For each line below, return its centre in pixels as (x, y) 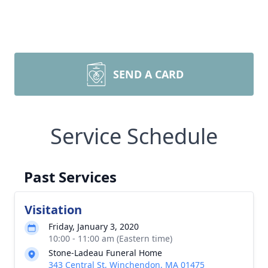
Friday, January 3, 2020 (94, 226)
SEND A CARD (148, 74)
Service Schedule (134, 136)
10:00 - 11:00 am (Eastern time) (110, 238)
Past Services (70, 177)
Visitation (53, 210)
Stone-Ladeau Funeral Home (105, 253)
